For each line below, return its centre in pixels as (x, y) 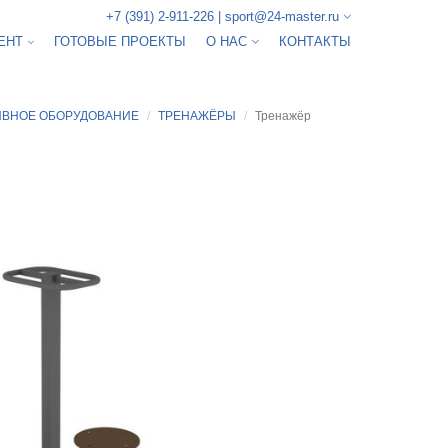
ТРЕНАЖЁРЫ (196, 116)
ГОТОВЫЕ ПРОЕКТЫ (120, 41)
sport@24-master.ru (280, 16)
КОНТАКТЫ (315, 41)
